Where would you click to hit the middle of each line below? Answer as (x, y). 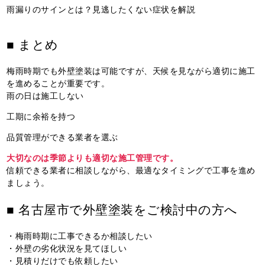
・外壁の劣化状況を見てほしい (67, 248)
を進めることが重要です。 (58, 83)
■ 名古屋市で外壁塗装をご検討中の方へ (122, 209)
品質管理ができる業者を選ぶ (62, 137)
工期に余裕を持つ (41, 116)
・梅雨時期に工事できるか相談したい (80, 236)
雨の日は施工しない (45, 96)
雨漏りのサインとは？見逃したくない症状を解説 (101, 9)
